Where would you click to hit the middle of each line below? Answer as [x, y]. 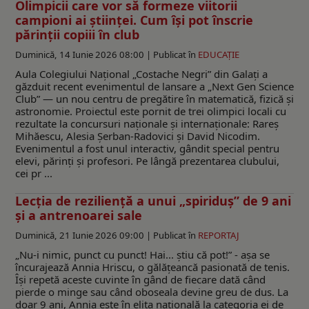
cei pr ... [34, 173]
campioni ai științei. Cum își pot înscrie [134, 20]
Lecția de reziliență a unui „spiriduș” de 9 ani [153, 200]
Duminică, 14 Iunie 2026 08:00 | [84, 54]
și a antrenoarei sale [79, 215]
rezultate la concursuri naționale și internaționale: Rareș [147, 123]
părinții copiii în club [77, 34]
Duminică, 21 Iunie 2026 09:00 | [84, 235]
